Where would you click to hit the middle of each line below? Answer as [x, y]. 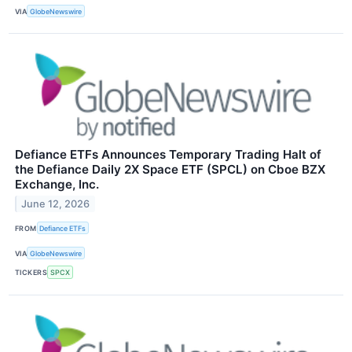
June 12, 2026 [56, 203]
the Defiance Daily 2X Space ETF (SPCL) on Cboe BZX [170, 170]
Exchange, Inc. [57, 185]
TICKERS [31, 273]
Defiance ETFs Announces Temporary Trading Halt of [168, 155]
